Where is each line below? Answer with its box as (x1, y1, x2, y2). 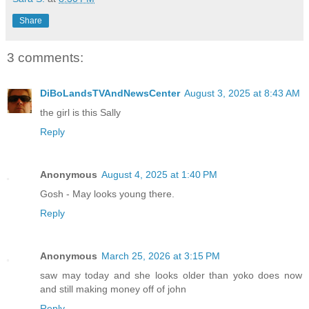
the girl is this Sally (40, 107, 121, 119)
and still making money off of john (40, 283, 186, 295)
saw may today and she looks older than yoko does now (40, 270, 302, 281)
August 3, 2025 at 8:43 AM (184, 88, 300, 99)
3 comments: (7, 50, 83, 65)
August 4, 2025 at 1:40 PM (101, 169, 217, 181)
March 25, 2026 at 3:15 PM (101, 250, 220, 262)
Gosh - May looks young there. (40, 188, 175, 200)
